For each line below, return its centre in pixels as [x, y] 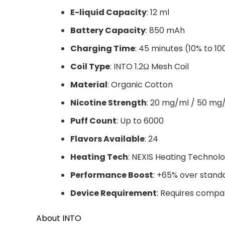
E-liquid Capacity [108, 12]
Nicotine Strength [108, 102]
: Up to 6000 [140, 121]
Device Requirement [114, 193]
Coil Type [90, 66]
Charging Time [103, 48]
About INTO [59, 218]
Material [89, 84]
